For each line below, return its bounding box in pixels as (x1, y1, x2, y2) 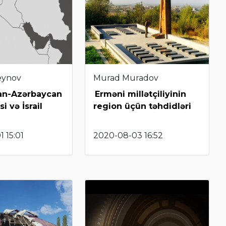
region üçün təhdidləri (93, 101, 192, 111)
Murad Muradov (93, 73, 159, 83)
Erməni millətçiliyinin (95, 89, 187, 99)
